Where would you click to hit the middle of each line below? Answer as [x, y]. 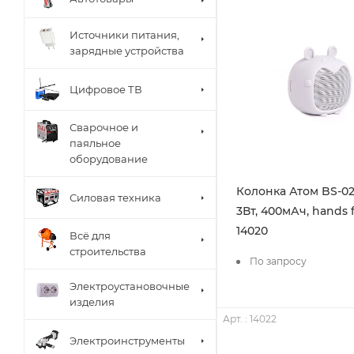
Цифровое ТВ [106, 89]
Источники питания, [124, 35]
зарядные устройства [127, 51]
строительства [108, 252]
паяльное [95, 143]
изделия [92, 302]
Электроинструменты [127, 340]
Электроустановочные [130, 286]
